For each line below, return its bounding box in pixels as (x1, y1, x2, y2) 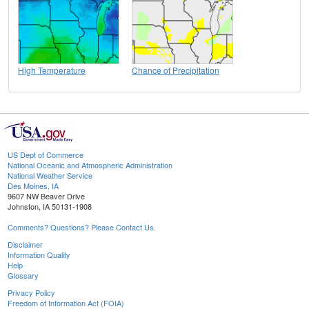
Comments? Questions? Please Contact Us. (8, 221, 156, 233)
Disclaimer (8, 239, 43, 250)
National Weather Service (8, 170, 92, 181)
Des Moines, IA (8, 180, 59, 192)
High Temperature (18, 64, 86, 77)
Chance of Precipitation (132, 64, 219, 77)
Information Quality (8, 249, 70, 261)
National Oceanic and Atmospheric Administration (8, 159, 172, 171)
